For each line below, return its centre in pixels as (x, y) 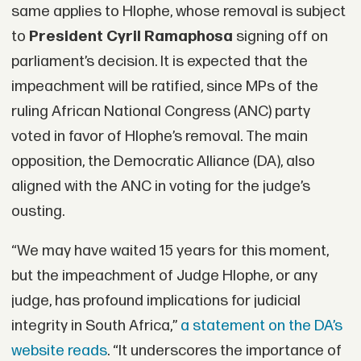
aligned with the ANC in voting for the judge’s (160, 186)
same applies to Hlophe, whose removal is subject (178, 11)
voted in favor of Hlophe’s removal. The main (159, 136)
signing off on (280, 36)
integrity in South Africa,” (95, 326)
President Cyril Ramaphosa (131, 36)
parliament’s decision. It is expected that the (159, 61)
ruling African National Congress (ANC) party (160, 111)
